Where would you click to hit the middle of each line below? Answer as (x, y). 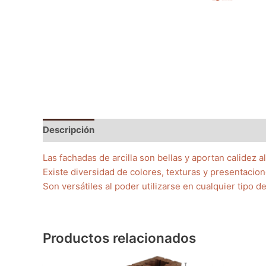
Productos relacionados (119, 237)
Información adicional (153, 130)
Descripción (69, 130)
